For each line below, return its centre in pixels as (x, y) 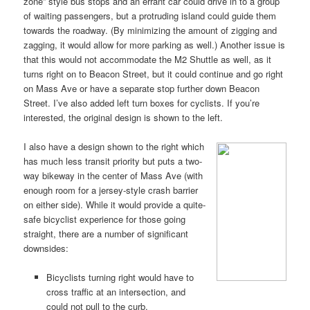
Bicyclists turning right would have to (120, 277)
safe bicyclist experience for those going (105, 219)
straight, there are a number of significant (106, 234)
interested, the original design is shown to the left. (124, 117)
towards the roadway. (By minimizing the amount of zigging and (151, 30)
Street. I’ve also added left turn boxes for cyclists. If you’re (142, 102)
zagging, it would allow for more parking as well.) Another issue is (155, 44)
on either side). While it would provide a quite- (115, 205)
